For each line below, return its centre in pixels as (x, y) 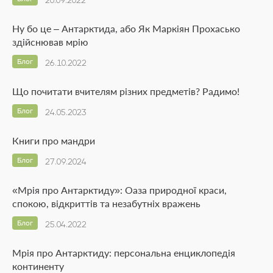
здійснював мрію (50, 42)
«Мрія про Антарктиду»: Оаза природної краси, (119, 190)
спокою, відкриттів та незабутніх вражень (106, 204)
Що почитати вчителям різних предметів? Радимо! (126, 91)
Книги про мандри (54, 141)
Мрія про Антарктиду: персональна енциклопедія (124, 253)
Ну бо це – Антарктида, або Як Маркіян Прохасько (126, 29)
